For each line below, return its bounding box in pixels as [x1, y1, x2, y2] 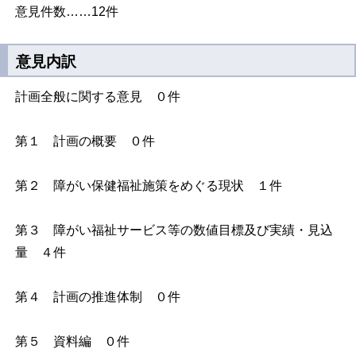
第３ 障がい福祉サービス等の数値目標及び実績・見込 [15, 223, 334, 238]
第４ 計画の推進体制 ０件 [15, 290, 181, 304]
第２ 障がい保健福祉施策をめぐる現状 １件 [15, 179, 283, 193]
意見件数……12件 [15, 4, 119, 18]
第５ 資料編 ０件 [15, 335, 130, 349]
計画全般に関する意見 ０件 [15, 90, 181, 104]
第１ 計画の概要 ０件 [15, 134, 156, 149]
